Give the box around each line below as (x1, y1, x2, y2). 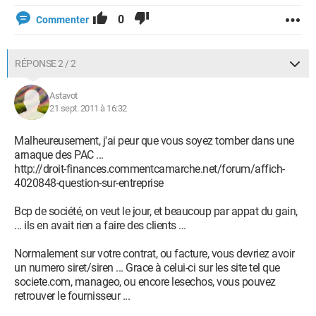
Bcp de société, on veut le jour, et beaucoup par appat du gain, (14, 205, 298, 218)
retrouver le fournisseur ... (14, 289, 130, 303)
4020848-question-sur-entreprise (14, 176, 164, 190)
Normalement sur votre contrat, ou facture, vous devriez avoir (14, 247, 295, 260)
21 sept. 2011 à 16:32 (49, 103, 127, 114)
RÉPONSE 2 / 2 (15, 58, 76, 69)
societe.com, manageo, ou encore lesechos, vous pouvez (14, 275, 276, 288)
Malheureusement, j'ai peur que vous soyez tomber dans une (14, 134, 294, 147)
